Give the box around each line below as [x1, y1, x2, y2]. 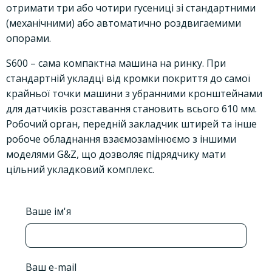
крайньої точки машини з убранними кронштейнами [6, 86, 262, 100]
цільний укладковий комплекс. [6, 162, 154, 176]
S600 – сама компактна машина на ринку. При [6, 56, 226, 70]
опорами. [6, 31, 51, 45]
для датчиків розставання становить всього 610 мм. [6, 101, 257, 115]
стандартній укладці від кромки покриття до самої [6, 71, 250, 85]
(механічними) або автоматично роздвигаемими [6, 16, 241, 30]
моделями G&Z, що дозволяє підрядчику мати [6, 147, 226, 161]
